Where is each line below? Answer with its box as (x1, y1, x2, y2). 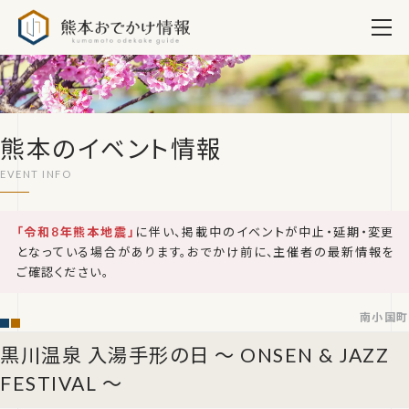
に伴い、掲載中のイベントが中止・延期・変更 (134, 225, 394, 239)
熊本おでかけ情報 (190, 4, 309, 20)
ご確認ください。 (16, 265, 110, 279)
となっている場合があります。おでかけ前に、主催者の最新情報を (16, 245, 394, 259)
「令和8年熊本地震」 (16, 225, 135, 239)
